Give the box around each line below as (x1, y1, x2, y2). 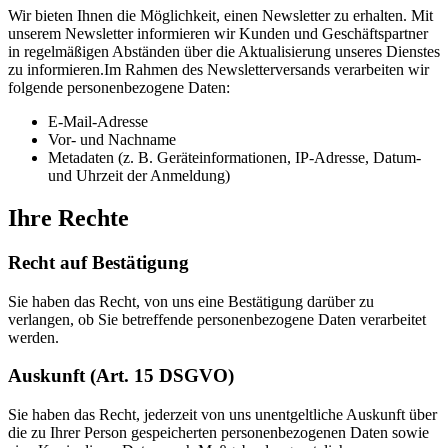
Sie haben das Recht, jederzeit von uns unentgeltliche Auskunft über (8, 406, 437, 424)
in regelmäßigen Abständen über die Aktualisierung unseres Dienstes (8, 43, 440, 61)
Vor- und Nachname (48, 131, 176, 149)
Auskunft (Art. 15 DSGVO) (8, 365, 234, 387)
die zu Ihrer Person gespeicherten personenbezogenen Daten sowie (8, 424, 429, 442)
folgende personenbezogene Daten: (8, 79, 230, 97)
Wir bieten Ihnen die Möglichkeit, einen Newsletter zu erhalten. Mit (8, 7, 433, 25)
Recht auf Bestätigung (8, 252, 189, 274)
